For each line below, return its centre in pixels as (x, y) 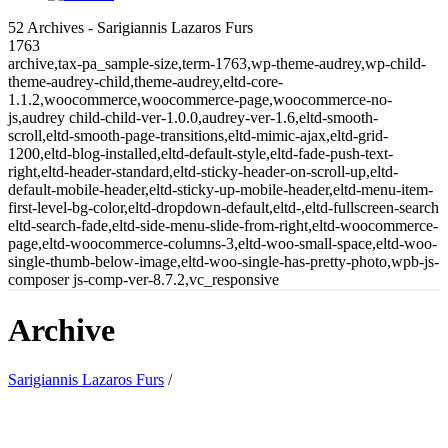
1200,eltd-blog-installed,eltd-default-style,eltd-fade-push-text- (200, 153)
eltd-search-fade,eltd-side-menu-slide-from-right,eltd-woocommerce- (223, 225)
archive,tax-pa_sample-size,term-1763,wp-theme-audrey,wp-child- (217, 63)
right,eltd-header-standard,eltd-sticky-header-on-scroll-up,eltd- (203, 171)
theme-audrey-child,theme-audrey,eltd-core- (145, 81)
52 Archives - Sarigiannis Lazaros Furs (130, 27)
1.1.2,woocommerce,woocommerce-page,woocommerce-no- (200, 99)
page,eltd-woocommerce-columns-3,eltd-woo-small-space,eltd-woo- (222, 243)
